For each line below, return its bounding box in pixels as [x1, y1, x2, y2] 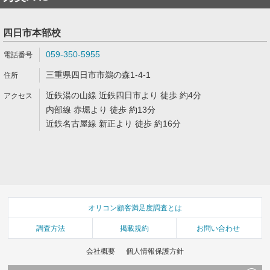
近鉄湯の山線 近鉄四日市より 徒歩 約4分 [46, 90, 201, 100]
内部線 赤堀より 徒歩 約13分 [46, 105, 155, 115]
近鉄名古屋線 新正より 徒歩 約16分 [46, 119, 181, 128]
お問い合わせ [196, 224, 240, 233]
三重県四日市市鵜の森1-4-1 [46, 70, 151, 80]
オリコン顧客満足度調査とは [88, 203, 182, 212]
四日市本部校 [3, 28, 61, 38]
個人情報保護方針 [125, 246, 184, 256]
